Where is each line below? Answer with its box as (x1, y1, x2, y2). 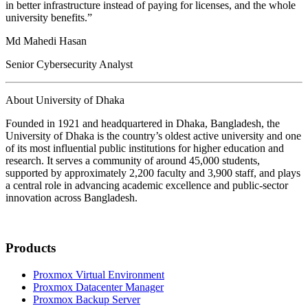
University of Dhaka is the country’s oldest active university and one (5, 130, 301, 142)
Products (5, 240, 56, 255)
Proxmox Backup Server (33, 293, 140, 305)
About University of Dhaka (5, 94, 124, 107)
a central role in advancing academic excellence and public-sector (5, 179, 288, 192)
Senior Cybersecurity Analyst (5, 58, 133, 71)
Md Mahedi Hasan (5, 35, 87, 47)
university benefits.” (5, 12, 92, 24)
